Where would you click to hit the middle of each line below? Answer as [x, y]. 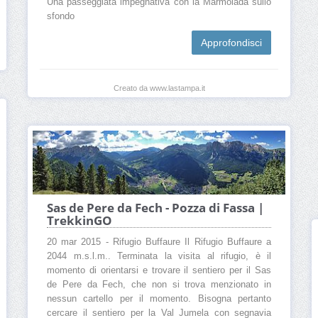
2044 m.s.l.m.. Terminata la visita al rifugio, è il [159, 256]
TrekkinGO [79, 220]
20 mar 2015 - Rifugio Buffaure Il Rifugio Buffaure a [159, 242]
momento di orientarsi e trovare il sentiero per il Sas [159, 270]
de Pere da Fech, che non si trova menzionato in [159, 284]
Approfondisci [231, 43]
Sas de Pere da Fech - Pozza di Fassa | [155, 207]
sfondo [61, 17]
